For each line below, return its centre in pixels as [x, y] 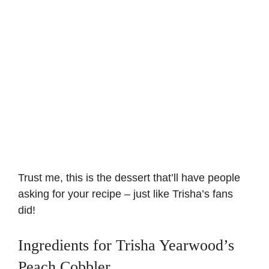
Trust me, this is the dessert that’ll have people [129, 178]
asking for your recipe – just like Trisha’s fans [125, 194]
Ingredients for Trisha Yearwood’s [126, 246]
